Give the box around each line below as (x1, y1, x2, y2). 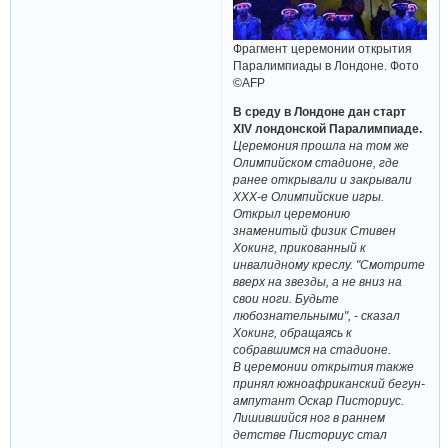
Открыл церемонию (233, 207, 351, 221)
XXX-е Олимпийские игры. (233, 190, 385, 204)
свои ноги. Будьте (233, 292, 340, 306)
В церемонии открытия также (233, 360, 415, 374)
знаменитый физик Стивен (233, 224, 397, 238)
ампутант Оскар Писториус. (233, 394, 405, 408)
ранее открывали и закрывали (233, 173, 413, 187)
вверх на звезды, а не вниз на (233, 275, 403, 289)
